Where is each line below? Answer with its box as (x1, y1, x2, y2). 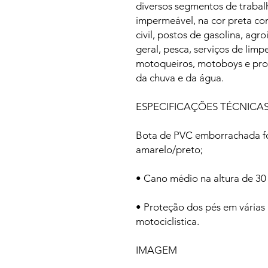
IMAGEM (136, 243, 177, 256)
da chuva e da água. (136, 71, 224, 84)
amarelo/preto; (136, 143, 203, 156)
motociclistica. (136, 215, 199, 227)
